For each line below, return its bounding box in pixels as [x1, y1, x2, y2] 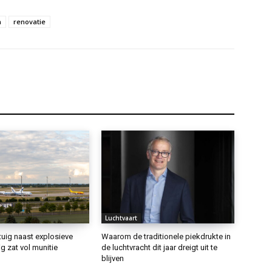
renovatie [13, 16, 46, 26]
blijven [101, 253, 124, 263]
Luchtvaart [105, 213, 138, 222]
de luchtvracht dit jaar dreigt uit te [101, 242, 218, 252]
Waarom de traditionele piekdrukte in [101, 231, 231, 241]
